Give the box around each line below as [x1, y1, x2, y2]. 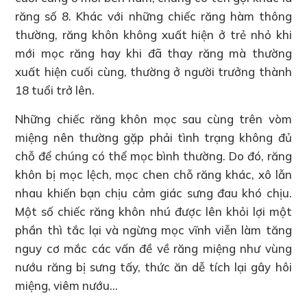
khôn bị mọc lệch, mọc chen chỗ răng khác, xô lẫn [15, 167, 292, 182]
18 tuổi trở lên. [15, 82, 95, 97]
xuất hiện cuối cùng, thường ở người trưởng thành [15, 64, 292, 79]
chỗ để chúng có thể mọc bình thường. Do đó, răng [15, 148, 292, 163]
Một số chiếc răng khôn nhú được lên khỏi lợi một [15, 204, 292, 219]
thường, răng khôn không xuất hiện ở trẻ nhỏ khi [15, 27, 292, 42]
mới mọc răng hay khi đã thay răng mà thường [15, 45, 292, 60]
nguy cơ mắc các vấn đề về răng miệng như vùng [15, 241, 292, 256]
